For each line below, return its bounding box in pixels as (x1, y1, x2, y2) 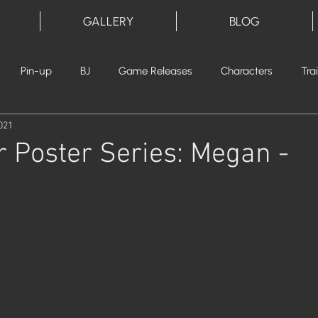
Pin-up (21, 65, 52, 77)
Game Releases (119, 65, 192, 77)
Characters (221, 65, 273, 77)
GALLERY (83, 14, 133, 28)
